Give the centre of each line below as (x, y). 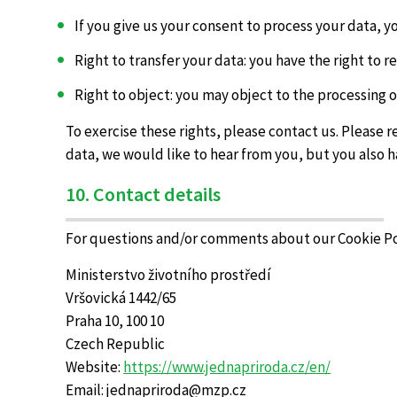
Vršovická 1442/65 (121, 298)
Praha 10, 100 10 (115, 321)
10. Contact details (144, 194)
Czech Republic (116, 344)
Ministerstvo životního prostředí (169, 275)
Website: (95, 367)
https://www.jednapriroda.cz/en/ (227, 367)
